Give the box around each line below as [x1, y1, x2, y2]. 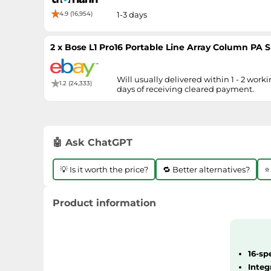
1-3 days [117, 10, 147, 19]
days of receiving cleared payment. [117, 84, 254, 94]
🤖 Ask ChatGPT [53, 137, 132, 148]
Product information [53, 197, 156, 209]
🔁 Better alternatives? [163, 165, 250, 174]
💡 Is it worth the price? [60, 165, 148, 174]
